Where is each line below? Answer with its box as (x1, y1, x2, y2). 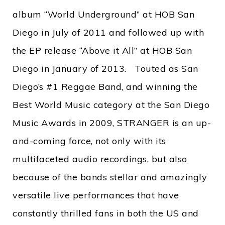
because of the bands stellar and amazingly (13, 171, 207, 183)
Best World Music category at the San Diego (13, 99, 209, 110)
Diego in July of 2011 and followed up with (13, 27, 204, 38)
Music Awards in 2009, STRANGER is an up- (13, 117, 211, 129)
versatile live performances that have (13, 189, 179, 201)
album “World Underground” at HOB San (13, 9, 194, 20)
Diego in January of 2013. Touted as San (13, 63, 198, 74)
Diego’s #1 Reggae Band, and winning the (13, 81, 198, 92)
